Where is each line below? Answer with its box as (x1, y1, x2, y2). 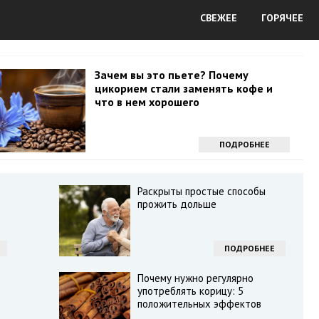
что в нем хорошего (94, 95, 199, 109)
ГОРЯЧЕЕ (261, 11, 303, 24)
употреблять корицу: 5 (137, 284, 244, 298)
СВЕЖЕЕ (200, 11, 237, 24)
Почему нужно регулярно (137, 271, 253, 285)
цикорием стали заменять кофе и (94, 81, 273, 95)
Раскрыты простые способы (137, 184, 266, 198)
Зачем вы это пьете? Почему (94, 68, 249, 82)
